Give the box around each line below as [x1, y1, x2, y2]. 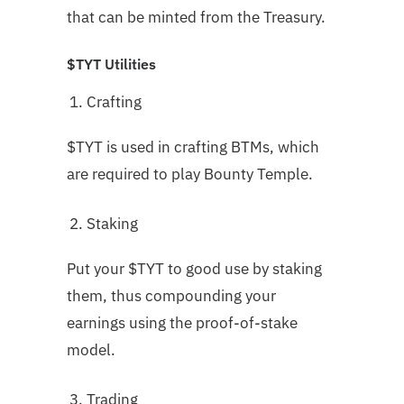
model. [67, 339, 115, 360]
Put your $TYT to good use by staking [67, 258, 322, 279]
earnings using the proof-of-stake [67, 312, 298, 333]
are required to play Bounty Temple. [67, 163, 313, 184]
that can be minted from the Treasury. [67, 6, 326, 27]
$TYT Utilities [67, 54, 156, 73]
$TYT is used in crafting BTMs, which [67, 136, 319, 157]
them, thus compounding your [67, 285, 276, 306]
